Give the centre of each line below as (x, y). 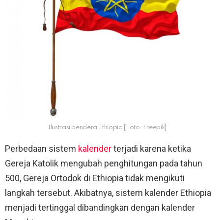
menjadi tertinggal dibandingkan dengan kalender (100, 208)
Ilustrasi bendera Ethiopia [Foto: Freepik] (108, 128)
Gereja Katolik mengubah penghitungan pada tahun (104, 164)
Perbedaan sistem (41, 149)
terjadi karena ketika (151, 149)
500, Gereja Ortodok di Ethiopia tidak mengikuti (95, 178)
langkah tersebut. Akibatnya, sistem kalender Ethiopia (108, 193)
